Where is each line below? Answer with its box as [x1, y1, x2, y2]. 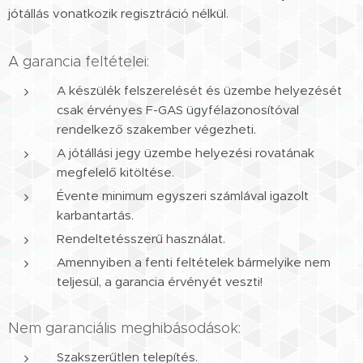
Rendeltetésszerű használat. [57, 230, 225, 246]
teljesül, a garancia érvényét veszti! [57, 273, 263, 289]
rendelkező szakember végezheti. [57, 121, 256, 137]
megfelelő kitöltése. [57, 164, 174, 180]
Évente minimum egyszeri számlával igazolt [57, 187, 309, 203]
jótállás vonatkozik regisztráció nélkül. [8, 5, 228, 21]
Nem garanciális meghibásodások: [8, 318, 241, 337]
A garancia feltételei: [8, 52, 149, 70]
